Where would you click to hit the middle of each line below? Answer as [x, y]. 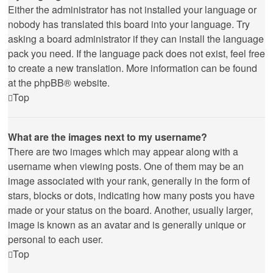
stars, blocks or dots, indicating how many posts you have [131, 195]
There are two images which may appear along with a [123, 151]
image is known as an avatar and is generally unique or [127, 225]
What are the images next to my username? [108, 137]
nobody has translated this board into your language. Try [129, 24]
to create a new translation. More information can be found [133, 68]
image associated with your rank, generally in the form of [129, 181]
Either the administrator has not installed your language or [132, 9]
